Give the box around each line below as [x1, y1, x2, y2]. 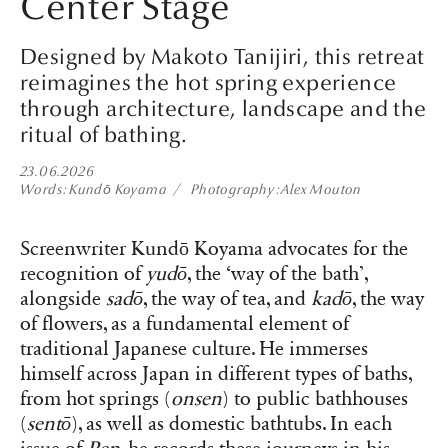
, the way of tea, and [143, 286, 311, 311]
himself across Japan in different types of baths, [20, 361, 412, 386]
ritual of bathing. [20, 121, 188, 148]
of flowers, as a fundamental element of [20, 311, 349, 336]
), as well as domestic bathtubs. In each [71, 411, 392, 436]
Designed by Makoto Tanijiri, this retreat [20, 43, 425, 70]
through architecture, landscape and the [20, 95, 427, 122]
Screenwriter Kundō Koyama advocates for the [20, 236, 408, 261]
